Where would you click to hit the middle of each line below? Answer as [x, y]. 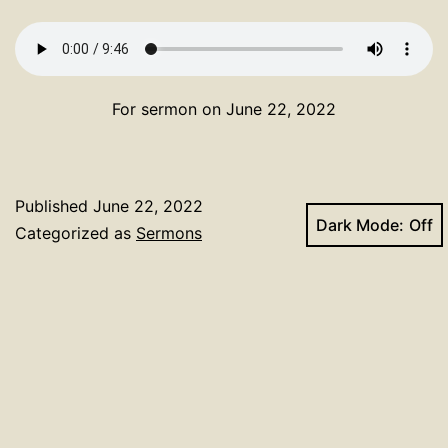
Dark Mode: [360, 225]
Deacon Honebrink [147, 260]
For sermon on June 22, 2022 [224, 109]
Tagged [46, 260]
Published [54, 206]
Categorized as [75, 233]
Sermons [169, 233]
